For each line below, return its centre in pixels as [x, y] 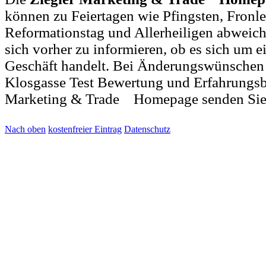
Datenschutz [147, 129]
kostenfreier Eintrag [85, 129]
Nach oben [25, 129]
